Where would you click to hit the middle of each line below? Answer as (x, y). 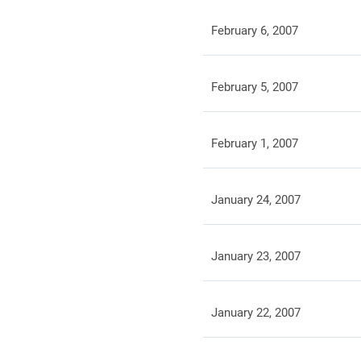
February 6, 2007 (254, 31)
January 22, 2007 (255, 313)
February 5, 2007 (254, 87)
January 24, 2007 (255, 200)
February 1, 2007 (254, 143)
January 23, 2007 (255, 256)
